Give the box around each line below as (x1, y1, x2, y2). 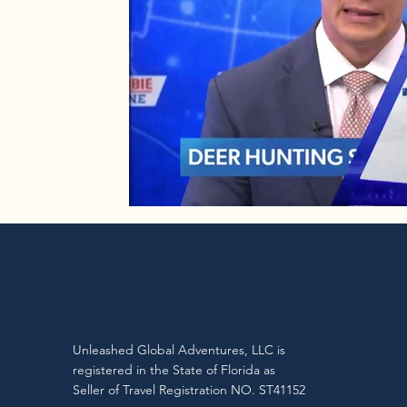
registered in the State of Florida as (73, 361, 275, 378)
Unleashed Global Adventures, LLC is (73, 341, 285, 358)
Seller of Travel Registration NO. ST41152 (73, 381, 305, 398)
